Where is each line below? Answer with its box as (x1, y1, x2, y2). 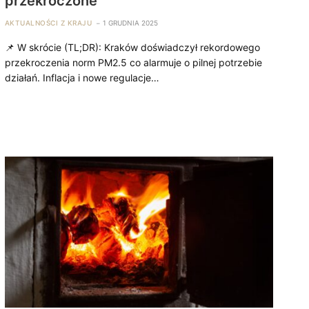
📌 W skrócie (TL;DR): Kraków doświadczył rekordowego (4, 41, 260, 53)
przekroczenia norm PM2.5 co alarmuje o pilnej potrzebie (4, 56, 262, 68)
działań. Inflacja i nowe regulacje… (4, 71, 159, 83)
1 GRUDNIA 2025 (103, 18, 159, 27)
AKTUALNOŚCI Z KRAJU (4, 18, 92, 27)
